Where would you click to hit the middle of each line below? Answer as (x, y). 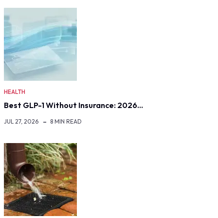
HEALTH (15, 92)
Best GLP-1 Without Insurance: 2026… (73, 105)
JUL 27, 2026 (21, 122)
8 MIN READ (66, 122)
